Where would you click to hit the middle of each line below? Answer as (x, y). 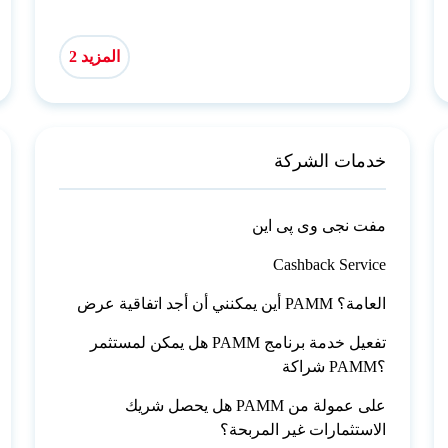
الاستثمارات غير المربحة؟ (303, 429)
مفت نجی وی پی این (319, 225)
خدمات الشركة (330, 160)
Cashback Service (330, 264)
